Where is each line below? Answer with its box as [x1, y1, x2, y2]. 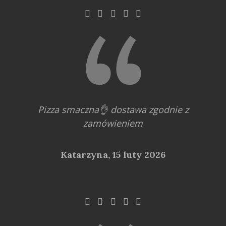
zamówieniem [83, 117, 143, 129]
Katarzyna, [61, 148, 112, 160]
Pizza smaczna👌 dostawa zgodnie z [37, 103, 189, 116]
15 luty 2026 [112, 148, 165, 160]
